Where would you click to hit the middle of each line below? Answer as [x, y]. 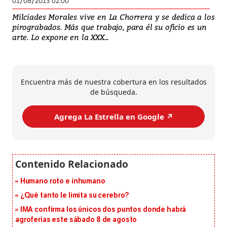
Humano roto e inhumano [63, 181]
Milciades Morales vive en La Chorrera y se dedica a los [113, 17]
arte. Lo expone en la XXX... [61, 37]
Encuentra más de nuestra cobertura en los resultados [113, 82]
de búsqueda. [113, 92]
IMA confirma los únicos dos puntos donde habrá [103, 210]
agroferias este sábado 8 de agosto [76, 220]
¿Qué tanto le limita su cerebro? [75, 196]
